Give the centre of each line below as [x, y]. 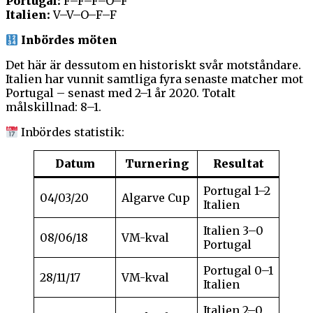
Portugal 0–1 [238, 270]
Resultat [238, 163]
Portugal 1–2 [237, 191]
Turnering [156, 163]
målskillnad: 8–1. [53, 107]
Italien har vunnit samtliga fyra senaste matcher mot [154, 79]
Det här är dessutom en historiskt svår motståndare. [153, 65]
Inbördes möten [70, 40]
